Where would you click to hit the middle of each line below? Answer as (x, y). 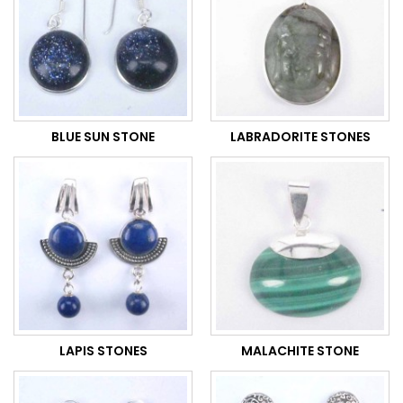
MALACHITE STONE (300, 351)
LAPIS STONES (103, 351)
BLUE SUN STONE (103, 137)
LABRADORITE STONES (300, 137)
